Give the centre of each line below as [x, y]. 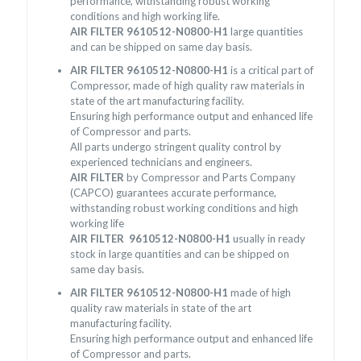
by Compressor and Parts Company [210, 177]
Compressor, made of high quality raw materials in [188, 85]
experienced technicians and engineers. [162, 162]
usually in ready [270, 238]
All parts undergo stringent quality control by [176, 146]
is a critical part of [272, 70]
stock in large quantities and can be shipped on [180, 253]
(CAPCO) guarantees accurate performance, [174, 192]
